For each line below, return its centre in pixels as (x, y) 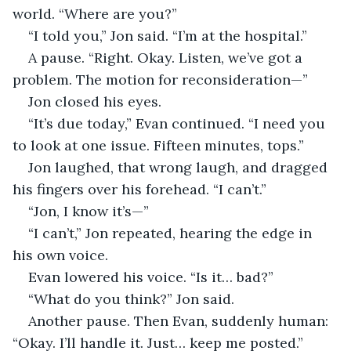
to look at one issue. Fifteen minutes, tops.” (158, 145)
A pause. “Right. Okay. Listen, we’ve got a (167, 57)
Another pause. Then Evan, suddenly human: (180, 320)
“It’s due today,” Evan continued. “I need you (179, 123)
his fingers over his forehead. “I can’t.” (139, 189)
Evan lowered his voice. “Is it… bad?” (151, 277)
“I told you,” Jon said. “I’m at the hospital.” (168, 35)
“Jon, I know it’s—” (89, 211)
